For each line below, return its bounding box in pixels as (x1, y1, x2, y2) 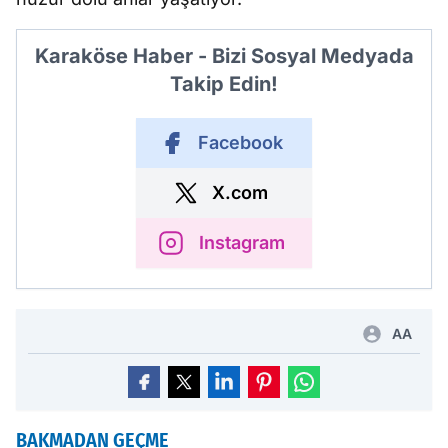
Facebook (197, 132, 283, 154)
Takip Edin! (170, 72, 278, 97)
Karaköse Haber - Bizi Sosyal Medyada (34, 44, 414, 69)
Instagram (199, 232, 285, 254)
